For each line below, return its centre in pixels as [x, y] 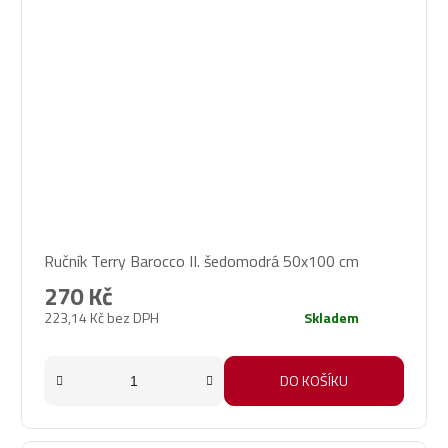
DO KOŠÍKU [314, 381]
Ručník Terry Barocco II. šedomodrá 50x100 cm [201, 261]
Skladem [331, 318]
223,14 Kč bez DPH [101, 318]
